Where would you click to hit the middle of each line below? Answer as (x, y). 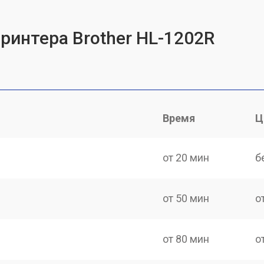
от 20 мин (186, 157)
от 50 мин (186, 198)
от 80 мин (186, 239)
